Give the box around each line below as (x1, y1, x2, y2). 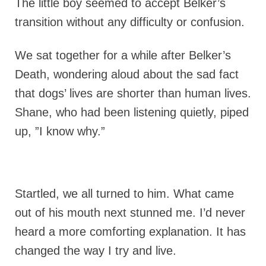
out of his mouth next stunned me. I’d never (15, 206, 245, 219)
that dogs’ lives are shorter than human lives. (15, 87, 251, 100)
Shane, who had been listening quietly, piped (15, 106, 249, 119)
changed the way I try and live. (15, 244, 176, 257)
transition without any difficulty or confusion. (15, 15, 245, 28)
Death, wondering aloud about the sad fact (15, 68, 239, 81)
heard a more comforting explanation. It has (15, 225, 246, 238)
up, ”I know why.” (15, 125, 105, 138)
